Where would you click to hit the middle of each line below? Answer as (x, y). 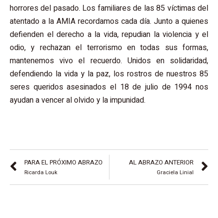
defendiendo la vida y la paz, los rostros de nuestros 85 (109, 74)
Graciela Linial (175, 172)
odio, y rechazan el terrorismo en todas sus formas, (109, 48)
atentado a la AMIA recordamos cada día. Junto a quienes (109, 22)
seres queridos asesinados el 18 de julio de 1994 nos (109, 87)
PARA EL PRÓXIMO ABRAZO (64, 162)
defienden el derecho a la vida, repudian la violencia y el (109, 35)
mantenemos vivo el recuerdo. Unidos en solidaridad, (109, 61)
